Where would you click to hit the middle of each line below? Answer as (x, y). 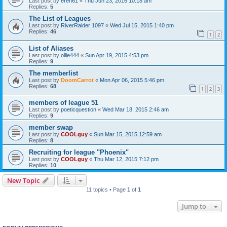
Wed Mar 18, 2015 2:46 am (136, 110)
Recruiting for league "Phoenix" (79, 153)
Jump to (194, 206)
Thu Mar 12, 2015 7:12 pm (126, 159)
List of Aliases (51, 48)
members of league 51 (64, 103)
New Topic (23, 181)
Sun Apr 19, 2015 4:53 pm (117, 55)
